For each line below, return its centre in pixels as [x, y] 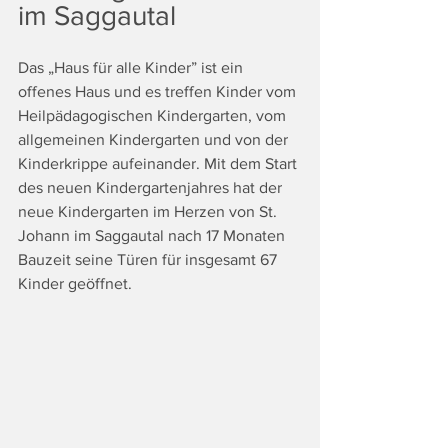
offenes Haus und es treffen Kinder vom [159, 91]
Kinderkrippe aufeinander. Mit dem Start [159, 163]
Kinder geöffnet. [77, 283]
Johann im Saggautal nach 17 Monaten [153, 235]
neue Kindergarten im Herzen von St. [149, 211]
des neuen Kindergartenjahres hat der [152, 187]
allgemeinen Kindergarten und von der [155, 139]
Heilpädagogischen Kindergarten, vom [154, 115]
